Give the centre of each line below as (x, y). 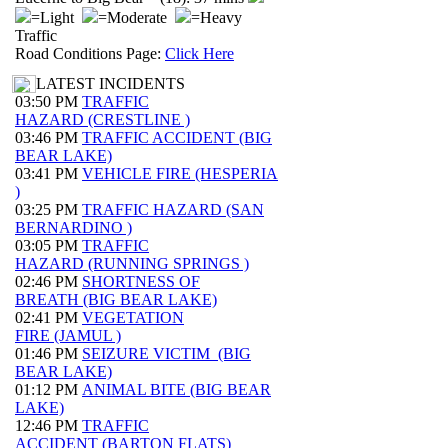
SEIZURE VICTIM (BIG (166, 353)
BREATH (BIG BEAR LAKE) (116, 299)
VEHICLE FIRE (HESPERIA (180, 173)
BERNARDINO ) (73, 227)
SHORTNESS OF (141, 281)
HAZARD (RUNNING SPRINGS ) (132, 263)
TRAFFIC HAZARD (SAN (173, 209)
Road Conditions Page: (90, 53)
